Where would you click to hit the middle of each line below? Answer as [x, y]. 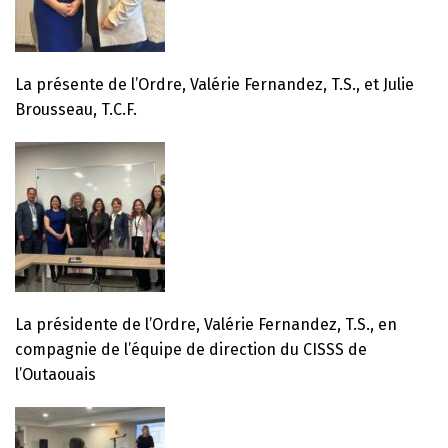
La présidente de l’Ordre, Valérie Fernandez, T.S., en [206, 324]
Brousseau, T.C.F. [76, 109]
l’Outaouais [55, 374]
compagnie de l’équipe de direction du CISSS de [191, 349]
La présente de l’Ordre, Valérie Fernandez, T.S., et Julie [214, 84]
